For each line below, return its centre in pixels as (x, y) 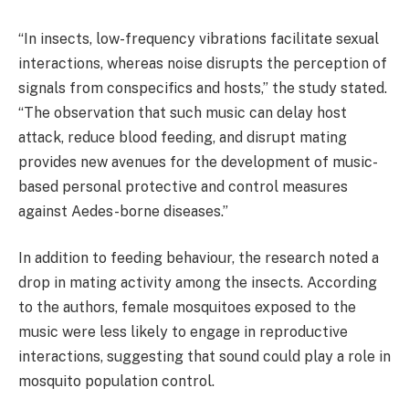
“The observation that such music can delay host (183, 112)
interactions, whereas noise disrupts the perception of (203, 63)
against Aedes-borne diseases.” (123, 211)
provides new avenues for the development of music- (198, 162)
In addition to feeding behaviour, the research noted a (199, 258)
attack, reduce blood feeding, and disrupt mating (183, 137)
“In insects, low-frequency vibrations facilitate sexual (199, 38)
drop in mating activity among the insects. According (198, 283)
